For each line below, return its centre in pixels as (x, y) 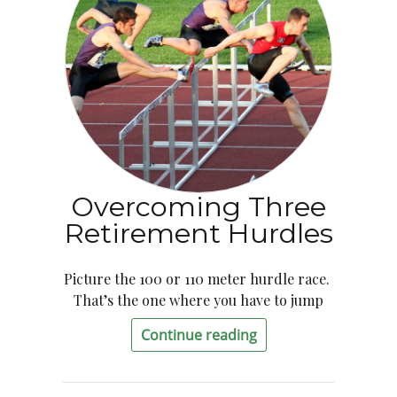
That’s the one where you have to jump (198, 300)
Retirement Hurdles (198, 233)
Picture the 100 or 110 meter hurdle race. (198, 279)
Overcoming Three (198, 206)
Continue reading (198, 335)
